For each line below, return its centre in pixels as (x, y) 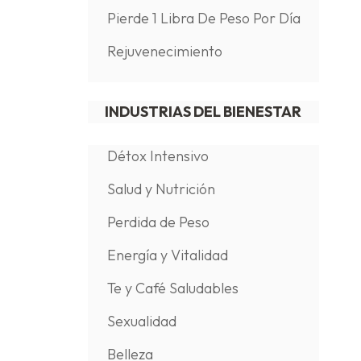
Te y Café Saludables (172, 288)
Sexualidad (141, 321)
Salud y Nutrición (161, 189)
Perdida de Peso (158, 222)
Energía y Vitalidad (167, 255)
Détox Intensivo (158, 156)
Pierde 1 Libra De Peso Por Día (203, 18)
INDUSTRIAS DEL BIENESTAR (203, 112)
